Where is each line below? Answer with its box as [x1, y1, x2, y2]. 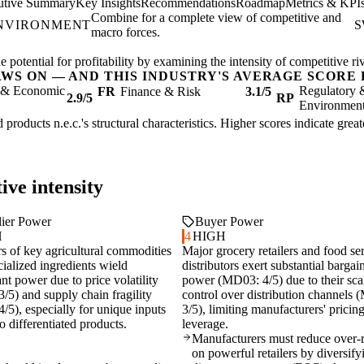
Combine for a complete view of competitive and [91, 11, 342, 25]
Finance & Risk [120, 84, 201, 99]
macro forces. [91, 25, 161, 40]
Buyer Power [195, 214, 263, 229]
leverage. [182, 317, 228, 331]
